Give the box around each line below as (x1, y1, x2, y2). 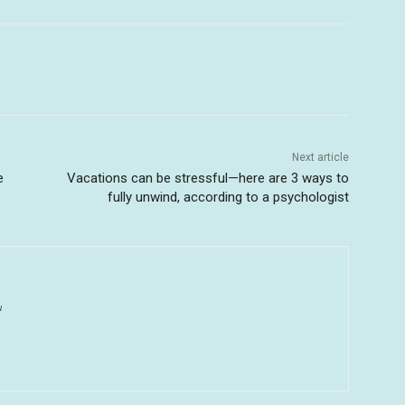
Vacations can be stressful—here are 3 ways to (66, 170, 349, 187)
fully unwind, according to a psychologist (107, 189, 349, 206)
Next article (291, 151, 349, 165)
